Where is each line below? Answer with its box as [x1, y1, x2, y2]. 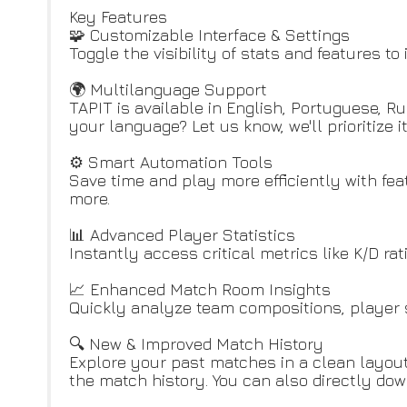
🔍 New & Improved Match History [69, 334, 323, 353]
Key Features [69, 7, 167, 26]
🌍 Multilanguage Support [69, 80, 267, 99]
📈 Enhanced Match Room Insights [69, 280, 331, 299]
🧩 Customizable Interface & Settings [69, 25, 350, 45]
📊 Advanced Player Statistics [69, 225, 295, 244]
